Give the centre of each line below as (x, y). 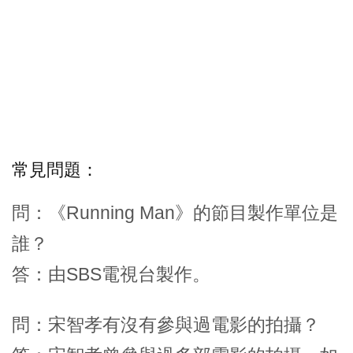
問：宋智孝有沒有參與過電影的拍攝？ (166, 325)
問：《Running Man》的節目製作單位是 (175, 213)
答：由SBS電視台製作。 (111, 275)
